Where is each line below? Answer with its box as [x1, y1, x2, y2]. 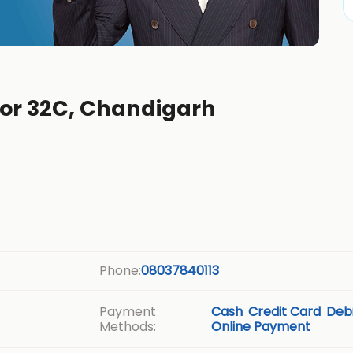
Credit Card [247, 302, 321, 321]
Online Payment [210, 317, 310, 336]
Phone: [99, 261, 142, 280]
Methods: [99, 317, 157, 336]
